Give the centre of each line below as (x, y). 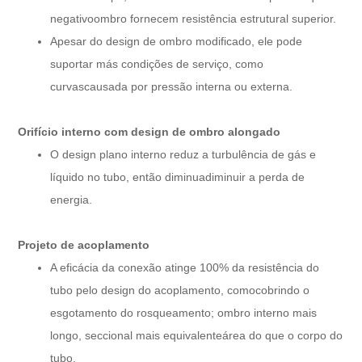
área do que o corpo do (283, 335)
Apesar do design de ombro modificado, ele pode (177, 41)
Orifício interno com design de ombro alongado (149, 131)
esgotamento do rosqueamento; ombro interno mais (184, 312)
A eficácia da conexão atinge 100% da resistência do (185, 267)
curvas (67, 86)
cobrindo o (283, 290)
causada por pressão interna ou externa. (189, 86)
